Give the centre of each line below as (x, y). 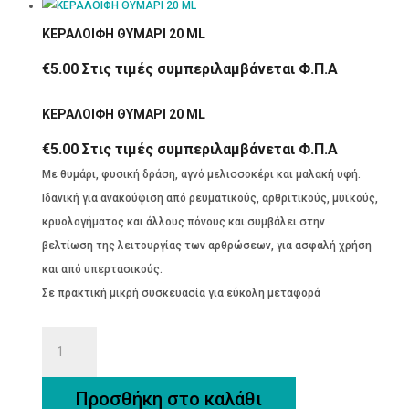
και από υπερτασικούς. (102, 269)
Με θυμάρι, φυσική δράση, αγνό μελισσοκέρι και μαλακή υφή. (201, 174)
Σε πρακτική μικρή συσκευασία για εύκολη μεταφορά (181, 293)
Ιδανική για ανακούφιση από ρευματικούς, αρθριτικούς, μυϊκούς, (210, 198)
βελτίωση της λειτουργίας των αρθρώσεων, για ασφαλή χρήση (206, 245)
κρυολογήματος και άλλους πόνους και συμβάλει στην (183, 221)
